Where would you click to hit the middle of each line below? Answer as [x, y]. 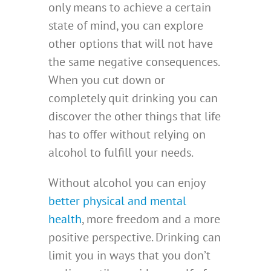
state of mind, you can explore [126, 25]
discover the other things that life [135, 116]
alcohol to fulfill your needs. [121, 152]
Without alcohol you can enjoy [127, 182]
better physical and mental [117, 201]
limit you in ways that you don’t [129, 255]
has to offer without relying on [127, 134]
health [65, 219]
